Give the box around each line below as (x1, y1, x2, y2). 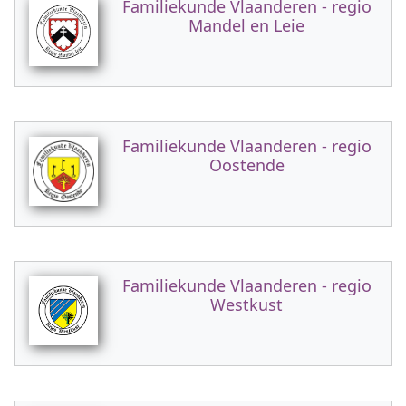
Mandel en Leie (188, 14, 304, 36)
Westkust (210, 294, 283, 315)
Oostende (208, 154, 285, 176)
